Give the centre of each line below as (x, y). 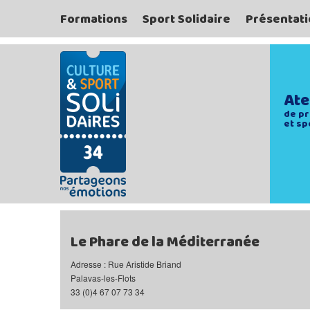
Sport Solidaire (186, 19)
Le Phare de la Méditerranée (165, 242)
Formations (94, 19)
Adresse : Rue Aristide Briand (126, 264)
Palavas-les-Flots (103, 278)
